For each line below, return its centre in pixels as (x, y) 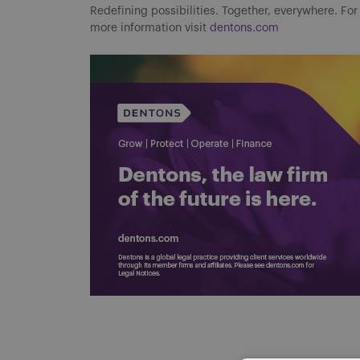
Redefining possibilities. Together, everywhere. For (224, 11)
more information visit (150, 28)
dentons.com (244, 28)
